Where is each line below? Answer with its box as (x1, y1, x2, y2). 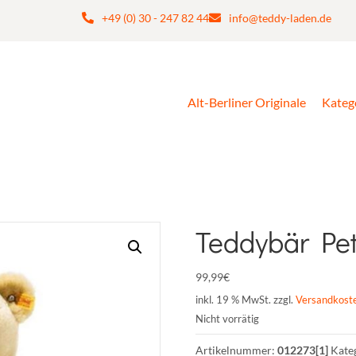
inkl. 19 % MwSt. (195, 294, 271, 306)
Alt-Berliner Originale (188, 95, 307, 110)
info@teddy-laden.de (229, 11, 332, 25)
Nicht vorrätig (195, 312, 259, 325)
